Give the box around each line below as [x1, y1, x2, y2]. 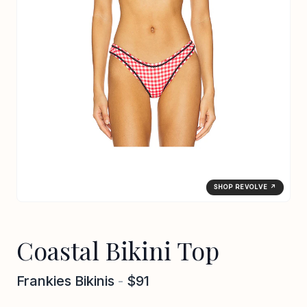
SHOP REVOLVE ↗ [213, 183, 277, 191]
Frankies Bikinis [16, 272, 114, 289]
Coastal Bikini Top [16, 233, 219, 267]
